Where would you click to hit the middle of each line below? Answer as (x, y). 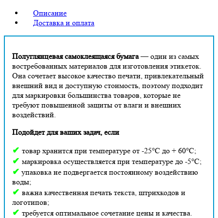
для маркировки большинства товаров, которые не (96, 95)
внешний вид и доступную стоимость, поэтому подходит (108, 85)
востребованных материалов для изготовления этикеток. (107, 66)
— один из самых (169, 56)
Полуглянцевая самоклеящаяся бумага (75, 56)
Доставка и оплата (64, 22)
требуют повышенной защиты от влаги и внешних (97, 105)
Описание (50, 13)
